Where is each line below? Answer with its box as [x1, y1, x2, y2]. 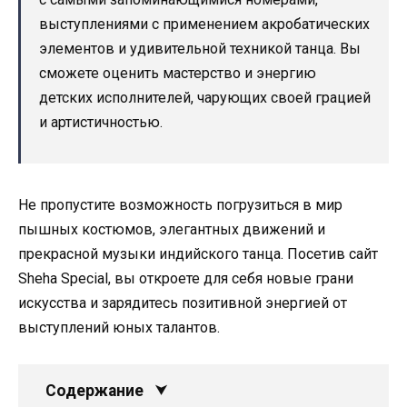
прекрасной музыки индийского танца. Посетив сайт [18, 244, 378, 263]
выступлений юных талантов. [18, 318, 220, 336]
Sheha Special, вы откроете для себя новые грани [18, 269, 353, 287]
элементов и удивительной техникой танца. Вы [39, 39, 361, 57]
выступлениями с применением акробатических [39, 15, 370, 33]
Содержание [45, 381, 144, 400]
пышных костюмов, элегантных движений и [18, 220, 325, 238]
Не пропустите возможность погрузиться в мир [18, 195, 342, 213]
